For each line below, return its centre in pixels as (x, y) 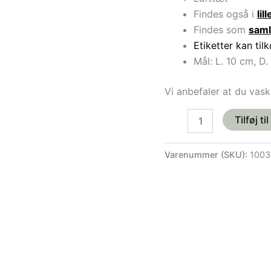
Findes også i (225, 14)
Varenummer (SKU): (207, 154)
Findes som (220, 29)
